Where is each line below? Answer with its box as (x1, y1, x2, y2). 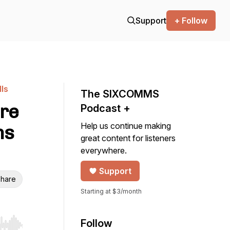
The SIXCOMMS (81, 88, 159, 100)
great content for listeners (81, 133, 176, 143)
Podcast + (81, 102, 130, 114)
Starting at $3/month (81, 187, 142, 195)
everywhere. (81, 145, 127, 156)
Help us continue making (81, 121, 171, 131)
